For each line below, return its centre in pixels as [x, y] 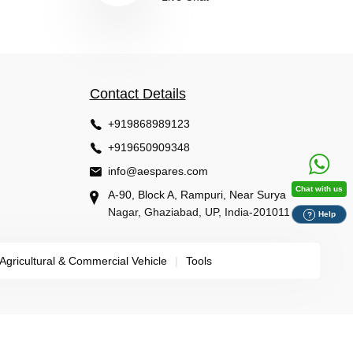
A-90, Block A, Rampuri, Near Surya [197, 195]
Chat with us [319, 189]
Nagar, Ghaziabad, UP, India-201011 [199, 212]
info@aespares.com [158, 171]
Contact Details [137, 94]
